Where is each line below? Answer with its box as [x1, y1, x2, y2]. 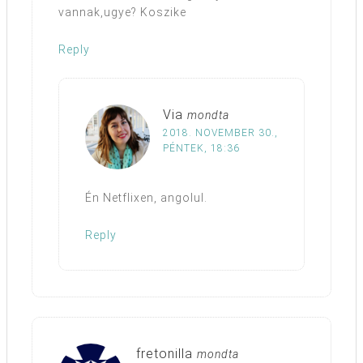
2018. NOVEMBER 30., [163, 126, 278, 139]
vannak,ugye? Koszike [58, 5, 186, 19]
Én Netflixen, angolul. [85, 190, 207, 204]
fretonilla [136, 345, 193, 361]
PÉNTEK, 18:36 [163, 142, 240, 154]
